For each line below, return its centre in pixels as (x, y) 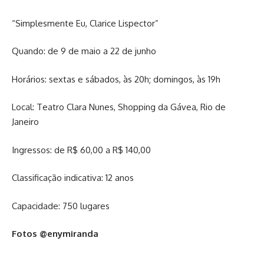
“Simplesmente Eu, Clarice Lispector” (85, 23)
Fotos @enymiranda (55, 234)
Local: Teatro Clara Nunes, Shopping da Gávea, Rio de (119, 107)
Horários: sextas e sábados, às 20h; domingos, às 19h (116, 79)
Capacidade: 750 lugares (61, 206)
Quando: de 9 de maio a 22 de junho (84, 51)
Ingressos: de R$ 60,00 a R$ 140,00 (81, 150)
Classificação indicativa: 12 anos (73, 178)
